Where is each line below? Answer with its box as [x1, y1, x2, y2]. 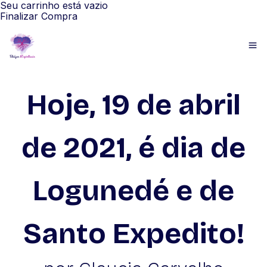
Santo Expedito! [23, 216, 244, 251]
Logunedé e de [33, 173, 234, 208]
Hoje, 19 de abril [26, 88, 241, 122]
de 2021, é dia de [21, 131, 246, 165]
